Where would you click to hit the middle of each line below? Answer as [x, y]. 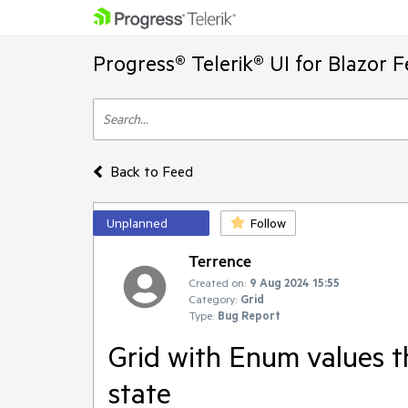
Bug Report [249, 315]
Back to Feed [151, 171]
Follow [268, 223]
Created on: [217, 282]
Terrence [220, 260]
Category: [213, 299]
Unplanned [137, 223]
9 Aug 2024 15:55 [295, 282]
